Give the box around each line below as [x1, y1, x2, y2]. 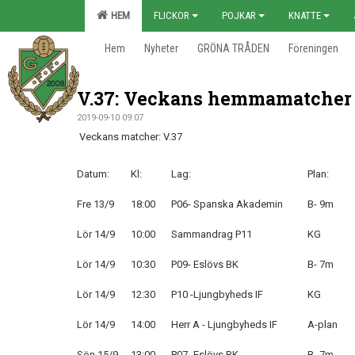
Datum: [77, 168, 109, 180]
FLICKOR [154, 10, 189, 21]
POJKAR [222, 10, 256, 21]
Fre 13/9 [77, 198, 114, 210]
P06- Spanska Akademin [171, 198, 283, 210]
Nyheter [144, 42, 178, 55]
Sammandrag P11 [171, 228, 252, 240]
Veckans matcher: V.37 [77, 131, 182, 143]
